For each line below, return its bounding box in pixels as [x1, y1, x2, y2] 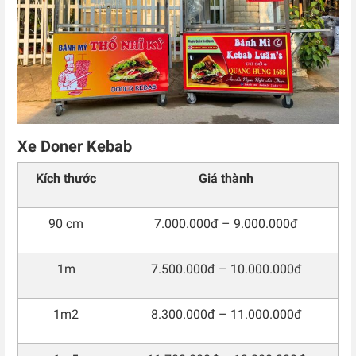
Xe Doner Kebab [17, 137, 132, 157]
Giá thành [199, 171, 253, 187]
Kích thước [36, 171, 96, 187]
